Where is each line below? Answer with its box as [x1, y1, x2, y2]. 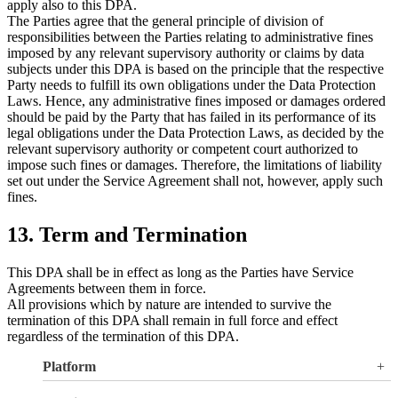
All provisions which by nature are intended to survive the [7, 296, 331, 312]
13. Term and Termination [7, 223, 247, 247]
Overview [78, 380, 134, 396]
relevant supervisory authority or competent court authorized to [7, 141, 358, 157]
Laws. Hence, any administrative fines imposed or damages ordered [7, 93, 386, 109]
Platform [43, 358, 96, 374]
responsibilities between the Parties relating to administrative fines [7, 29, 373, 45]
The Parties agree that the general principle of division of [7, 13, 323, 29]
